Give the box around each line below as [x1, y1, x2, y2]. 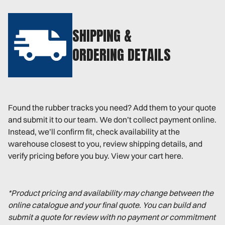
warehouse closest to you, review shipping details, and [8, 139, 202, 149]
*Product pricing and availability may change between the [8, 188, 213, 198]
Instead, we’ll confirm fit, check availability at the [8, 127, 180, 137]
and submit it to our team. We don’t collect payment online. [8, 115, 216, 125]
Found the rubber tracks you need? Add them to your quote [8, 102, 216, 113]
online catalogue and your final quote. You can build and [8, 200, 205, 210]
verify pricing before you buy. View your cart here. [8, 151, 183, 161]
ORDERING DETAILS [72, 44, 171, 66]
